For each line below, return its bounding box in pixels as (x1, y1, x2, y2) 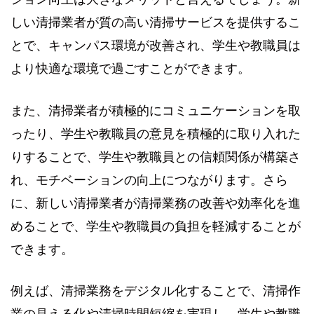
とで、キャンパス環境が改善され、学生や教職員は (11, 39, 301, 53)
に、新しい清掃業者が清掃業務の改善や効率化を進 (11, 196, 301, 210)
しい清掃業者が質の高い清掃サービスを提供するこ (11, 15, 301, 30)
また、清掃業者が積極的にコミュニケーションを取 (11, 103, 301, 118)
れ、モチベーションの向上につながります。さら (11, 172, 288, 187)
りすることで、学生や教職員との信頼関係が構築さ (11, 149, 301, 164)
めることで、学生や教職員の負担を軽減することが (11, 219, 301, 233)
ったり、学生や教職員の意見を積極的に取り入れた (11, 126, 301, 141)
